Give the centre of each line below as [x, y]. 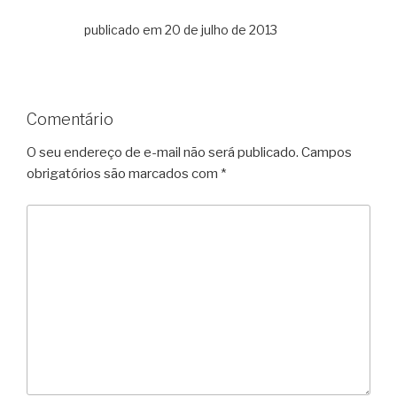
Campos [327, 153]
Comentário [70, 119]
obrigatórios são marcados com [124, 174]
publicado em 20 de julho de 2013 [181, 29]
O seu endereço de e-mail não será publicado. [163, 153]
